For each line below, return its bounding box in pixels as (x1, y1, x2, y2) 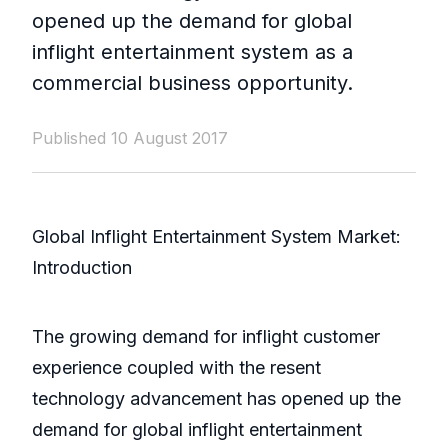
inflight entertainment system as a (32, 40, 353, 65)
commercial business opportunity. (32, 71, 353, 96)
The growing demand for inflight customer (32, 326, 380, 348)
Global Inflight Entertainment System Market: (32, 226, 401, 248)
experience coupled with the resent (32, 357, 321, 379)
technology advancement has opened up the (32, 388, 401, 410)
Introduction (32, 257, 132, 279)
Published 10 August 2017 (32, 128, 228, 149)
